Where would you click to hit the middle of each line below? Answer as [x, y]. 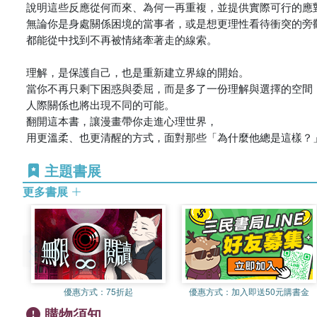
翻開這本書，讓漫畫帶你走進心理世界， [122, 120]
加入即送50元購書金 [270, 291]
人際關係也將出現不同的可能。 [100, 104]
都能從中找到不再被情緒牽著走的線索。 [122, 39]
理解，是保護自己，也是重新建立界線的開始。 [138, 71]
